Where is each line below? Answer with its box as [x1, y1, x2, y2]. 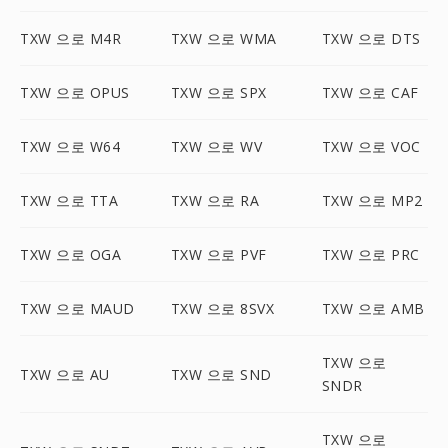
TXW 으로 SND [170, 364, 272, 384]
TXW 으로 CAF [321, 83, 419, 102]
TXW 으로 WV [170, 137, 263, 156]
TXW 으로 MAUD [20, 299, 135, 318]
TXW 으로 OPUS [20, 83, 130, 102]
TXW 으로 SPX [170, 83, 267, 102]
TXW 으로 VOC [321, 137, 421, 156]
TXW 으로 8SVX [170, 299, 275, 318]
